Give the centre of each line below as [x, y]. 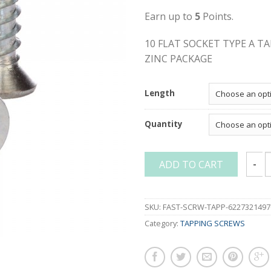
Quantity [164, 124]
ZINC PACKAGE [178, 58]
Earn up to [170, 16]
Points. [217, 16]
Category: [162, 223]
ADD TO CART [191, 164]
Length [160, 93]
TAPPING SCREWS [213, 223]
